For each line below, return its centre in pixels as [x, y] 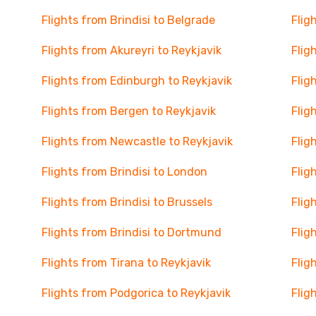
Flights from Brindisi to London [124, 172]
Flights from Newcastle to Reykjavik [137, 141]
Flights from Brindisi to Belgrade [128, 20]
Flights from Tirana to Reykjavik [126, 263]
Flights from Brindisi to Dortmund [131, 232]
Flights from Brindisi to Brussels [127, 202]
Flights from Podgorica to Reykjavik [136, 293]
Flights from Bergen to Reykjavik [128, 111]
